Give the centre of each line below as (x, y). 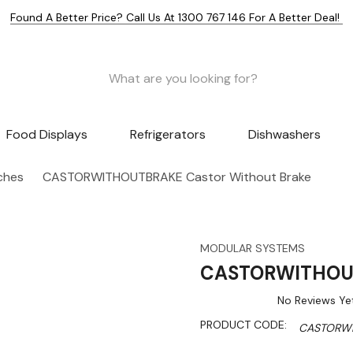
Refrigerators (167, 135)
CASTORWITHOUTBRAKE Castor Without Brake (177, 177)
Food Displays (47, 135)
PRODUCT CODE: (243, 325)
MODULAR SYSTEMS (253, 249)
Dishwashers (284, 135)
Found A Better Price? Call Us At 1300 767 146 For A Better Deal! (176, 17)
